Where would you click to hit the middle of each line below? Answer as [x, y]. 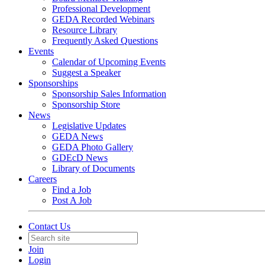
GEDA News [77, 136]
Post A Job [72, 200]
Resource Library [85, 30]
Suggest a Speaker [86, 72]
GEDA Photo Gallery [93, 147]
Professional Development [101, 9]
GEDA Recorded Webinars [103, 19]
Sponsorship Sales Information [109, 94]
